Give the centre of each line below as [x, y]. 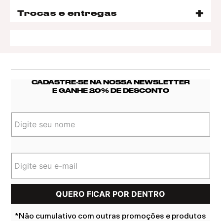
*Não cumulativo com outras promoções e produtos [110, 216]
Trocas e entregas [67, 13]
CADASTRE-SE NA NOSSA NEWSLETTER [110, 82]
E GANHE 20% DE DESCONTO [110, 91]
